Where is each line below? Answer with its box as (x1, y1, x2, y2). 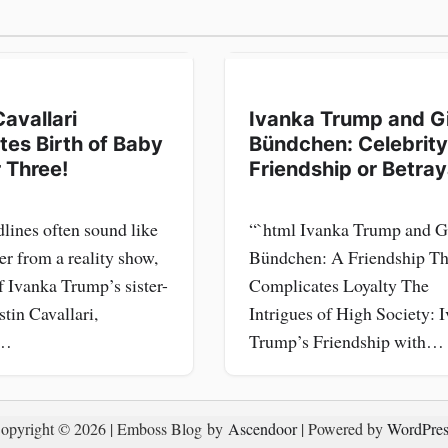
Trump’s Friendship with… (249, 328, 444, 353)
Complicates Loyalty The (249, 272, 429, 297)
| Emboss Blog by (109, 418, 228, 440)
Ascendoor (227, 418, 297, 440)
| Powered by (296, 418, 387, 440)
